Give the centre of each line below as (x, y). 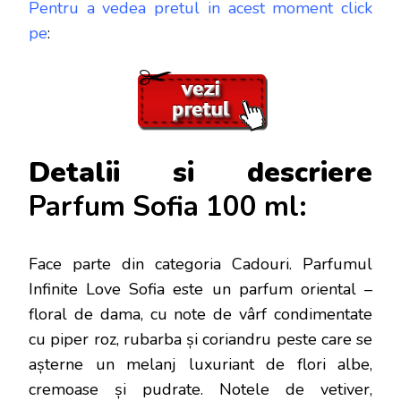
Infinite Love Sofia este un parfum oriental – (200, 289)
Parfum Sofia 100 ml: (168, 206)
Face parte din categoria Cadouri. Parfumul (200, 264)
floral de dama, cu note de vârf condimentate (200, 314)
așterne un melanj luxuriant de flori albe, (200, 364)
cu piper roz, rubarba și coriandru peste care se (200, 339)
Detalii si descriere (200, 172)
